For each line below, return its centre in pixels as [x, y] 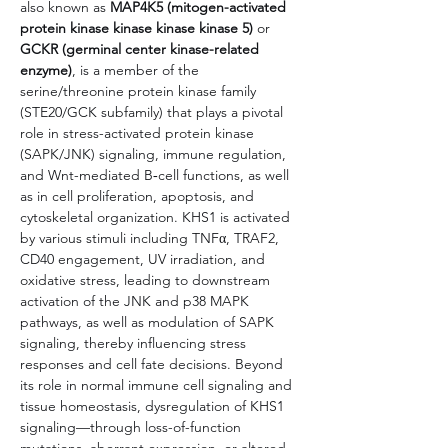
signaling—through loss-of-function [132, 426]
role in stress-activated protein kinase [139, 132]
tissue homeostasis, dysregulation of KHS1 [154, 405]
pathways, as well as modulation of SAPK [149, 321]
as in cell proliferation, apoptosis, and [139, 195]
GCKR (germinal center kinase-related [141, 48]
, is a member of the [137, 69]
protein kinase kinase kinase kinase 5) [136, 27]
